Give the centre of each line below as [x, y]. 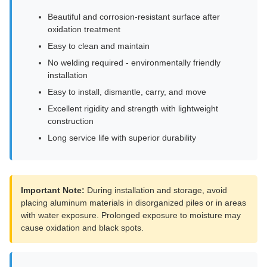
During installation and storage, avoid [156, 190]
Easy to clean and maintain [99, 46]
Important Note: [53, 190]
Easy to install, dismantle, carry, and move [127, 92]
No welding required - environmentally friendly [134, 63]
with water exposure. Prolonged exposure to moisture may [131, 215]
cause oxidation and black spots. [82, 228]
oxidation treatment [84, 29]
